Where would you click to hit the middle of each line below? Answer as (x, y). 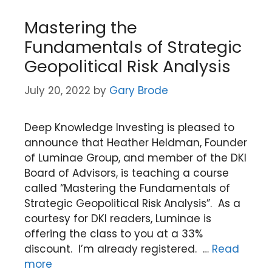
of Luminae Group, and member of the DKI (135, 158)
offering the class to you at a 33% (114, 234)
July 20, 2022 (57, 90)
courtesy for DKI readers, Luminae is (118, 219)
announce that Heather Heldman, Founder (136, 143)
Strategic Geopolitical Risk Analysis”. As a (132, 203)
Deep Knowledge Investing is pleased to (129, 127)
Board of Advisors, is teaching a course (127, 173)
